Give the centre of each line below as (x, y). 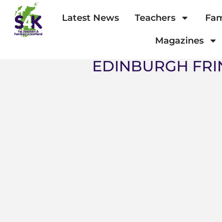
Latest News (90, 18)
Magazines (180, 41)
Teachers (155, 18)
